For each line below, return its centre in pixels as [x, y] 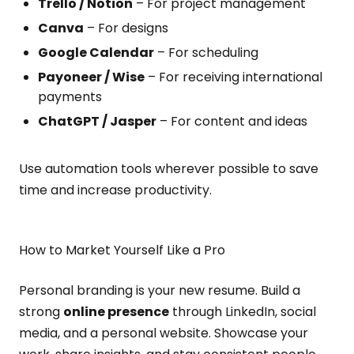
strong [41, 312]
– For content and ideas [232, 121]
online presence [116, 312]
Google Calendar [96, 53]
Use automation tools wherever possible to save [169, 169]
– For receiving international [233, 77]
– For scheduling [206, 53]
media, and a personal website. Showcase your [164, 333]
